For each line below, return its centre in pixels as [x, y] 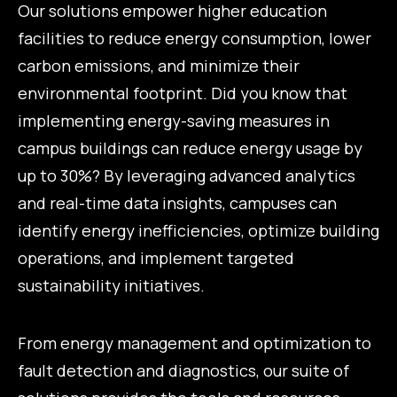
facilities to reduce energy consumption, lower [195, 39]
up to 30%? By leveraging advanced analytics [187, 176]
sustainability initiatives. [111, 286]
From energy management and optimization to [195, 343]
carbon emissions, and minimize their [159, 66]
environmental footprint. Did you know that [183, 93]
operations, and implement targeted [156, 258]
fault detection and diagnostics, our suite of [183, 370]
